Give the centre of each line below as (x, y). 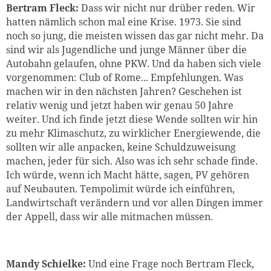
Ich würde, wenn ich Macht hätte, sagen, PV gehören (128, 175)
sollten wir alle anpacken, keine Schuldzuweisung (121, 147)
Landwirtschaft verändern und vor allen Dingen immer (135, 203)
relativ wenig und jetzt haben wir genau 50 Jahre (120, 106)
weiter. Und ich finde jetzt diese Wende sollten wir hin (132, 119)
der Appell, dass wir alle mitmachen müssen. (109, 217)
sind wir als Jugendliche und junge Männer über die (126, 50)
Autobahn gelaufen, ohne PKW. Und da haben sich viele (134, 64)
